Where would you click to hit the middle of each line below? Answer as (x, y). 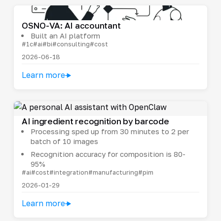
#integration (69, 172)
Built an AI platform (65, 36)
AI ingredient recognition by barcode (95, 121)
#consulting (71, 44)
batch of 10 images (64, 141)
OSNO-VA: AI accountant (71, 26)
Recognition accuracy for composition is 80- (108, 154)
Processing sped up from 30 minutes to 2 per (110, 131)
